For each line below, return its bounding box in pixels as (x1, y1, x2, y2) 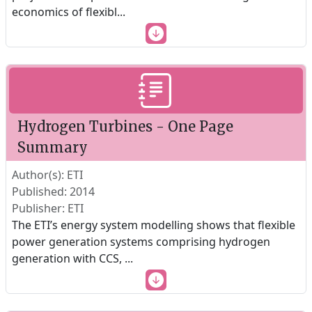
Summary (17, 139, 88, 156)
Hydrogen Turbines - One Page (17, 118, 233, 135)
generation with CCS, (12, 251, 125, 266)
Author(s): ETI (12, 167, 83, 182)
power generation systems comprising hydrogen (12, 234, 270, 249)
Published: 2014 (12, 184, 95, 199)
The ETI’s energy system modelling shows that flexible (12, 217, 295, 233)
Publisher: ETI (12, 201, 84, 216)
